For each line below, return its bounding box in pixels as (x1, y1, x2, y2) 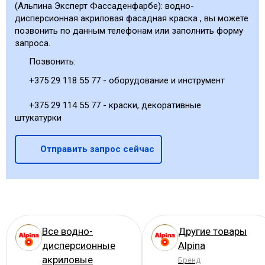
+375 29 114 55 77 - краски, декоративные (26, 99, 201, 111)
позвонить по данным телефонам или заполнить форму (15, 25, 243, 37)
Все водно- (42, 225, 93, 238)
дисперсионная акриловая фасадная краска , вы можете (15, 13, 248, 24)
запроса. (15, 38, 50, 49)
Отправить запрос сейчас (40, 144, 154, 155)
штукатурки (15, 112, 62, 123)
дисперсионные (42, 240, 115, 252)
